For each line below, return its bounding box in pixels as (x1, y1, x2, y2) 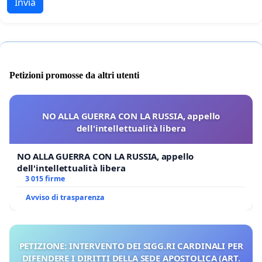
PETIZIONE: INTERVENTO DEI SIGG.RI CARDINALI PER (19, 240, 243, 252)
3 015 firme (25, 174, 65, 184)
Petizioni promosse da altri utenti (9, 70, 139, 81)
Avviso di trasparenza (26, 192, 105, 203)
